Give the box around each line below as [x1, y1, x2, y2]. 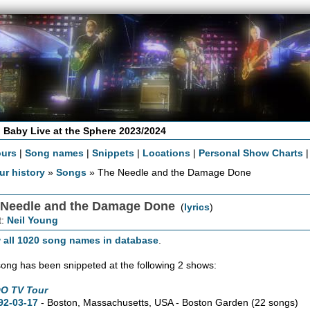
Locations [143, 147, 191, 158]
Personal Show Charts [199, 147, 304, 158]
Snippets [92, 147, 135, 158]
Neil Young [7, 214, 59, 226]
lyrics [184, 201, 210, 212]
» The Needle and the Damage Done [86, 166, 252, 178]
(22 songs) [251, 296, 299, 308]
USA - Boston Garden [152, 296, 252, 308]
